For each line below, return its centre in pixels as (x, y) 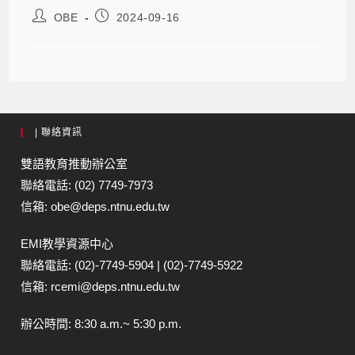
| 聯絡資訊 (59, 133)
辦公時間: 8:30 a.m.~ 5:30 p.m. (101, 324)
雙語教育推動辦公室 (74, 164)
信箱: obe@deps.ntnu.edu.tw (95, 207)
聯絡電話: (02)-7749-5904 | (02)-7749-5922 (132, 265)
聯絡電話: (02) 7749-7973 (87, 185)
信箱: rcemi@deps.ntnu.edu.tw (101, 287)
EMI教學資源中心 (67, 244)
